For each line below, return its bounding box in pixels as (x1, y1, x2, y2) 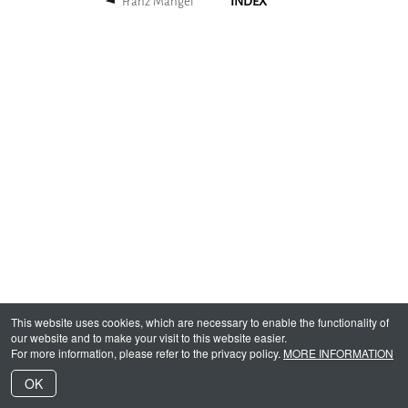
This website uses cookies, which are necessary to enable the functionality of (11, 314, 389, 330)
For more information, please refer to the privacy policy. (11, 345, 283, 361)
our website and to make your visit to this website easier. (11, 330, 287, 345)
